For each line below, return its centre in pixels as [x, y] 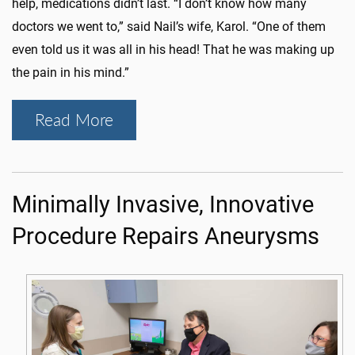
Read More [74, 120]
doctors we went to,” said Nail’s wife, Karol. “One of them [169, 27]
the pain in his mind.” [71, 73]
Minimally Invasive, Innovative [163, 205]
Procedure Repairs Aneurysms [166, 237]
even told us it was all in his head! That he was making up [173, 50]
